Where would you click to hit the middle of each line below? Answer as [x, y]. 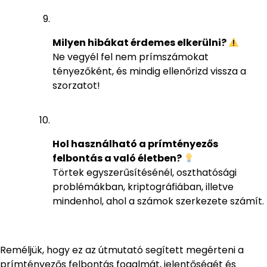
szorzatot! [76, 86]
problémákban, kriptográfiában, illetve [143, 187]
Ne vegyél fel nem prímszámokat [131, 57]
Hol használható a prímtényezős [135, 144]
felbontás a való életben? [118, 159]
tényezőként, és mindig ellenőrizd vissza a [149, 72]
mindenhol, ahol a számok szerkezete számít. [158, 201]
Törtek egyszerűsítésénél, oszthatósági [145, 173]
